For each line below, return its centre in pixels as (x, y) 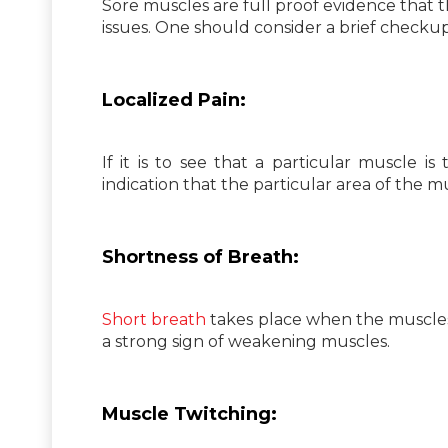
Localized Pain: (174, 99)
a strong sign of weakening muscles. (246, 341)
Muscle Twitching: (189, 413)
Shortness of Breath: (200, 256)
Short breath (154, 319)
